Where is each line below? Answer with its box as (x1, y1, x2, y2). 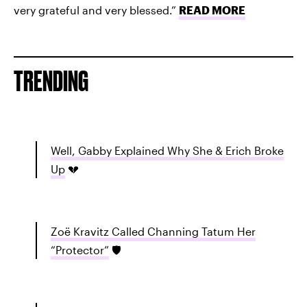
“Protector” (51, 243, 109, 256)
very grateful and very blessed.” (14, 3, 179, 16)
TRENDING (14, 66, 88, 97)
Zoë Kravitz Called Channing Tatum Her (51, 225, 256, 238)
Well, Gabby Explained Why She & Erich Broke (51, 144, 284, 157)
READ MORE (179, 3, 245, 16)
